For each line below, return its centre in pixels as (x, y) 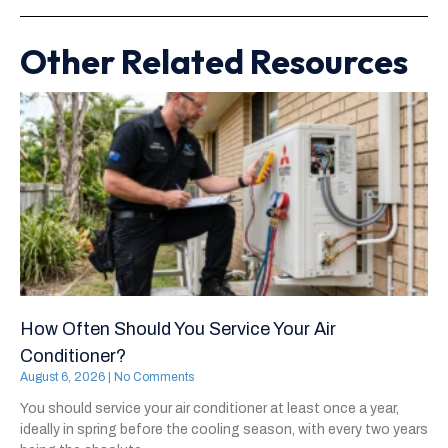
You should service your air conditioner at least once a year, (209, 409)
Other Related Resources (214, 62)
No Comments (152, 377)
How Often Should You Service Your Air (178, 329)
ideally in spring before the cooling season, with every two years (224, 430)
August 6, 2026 (64, 377)
